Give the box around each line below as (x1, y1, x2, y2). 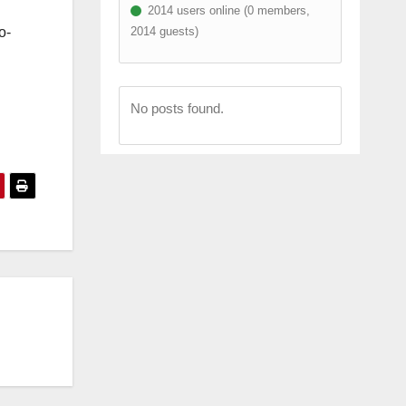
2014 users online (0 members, (143, 3, 310, 17)
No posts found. (130, 100, 224, 116)
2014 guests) (130, 24, 198, 38)
